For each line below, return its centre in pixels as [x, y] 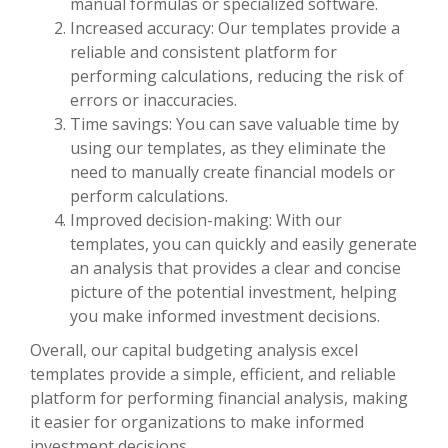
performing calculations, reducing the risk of [237, 75]
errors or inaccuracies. [153, 99]
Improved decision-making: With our [206, 219]
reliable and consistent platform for [203, 51]
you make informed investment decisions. [225, 315]
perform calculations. [149, 195]
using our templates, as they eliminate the [228, 147]
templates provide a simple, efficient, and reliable [213, 373]
